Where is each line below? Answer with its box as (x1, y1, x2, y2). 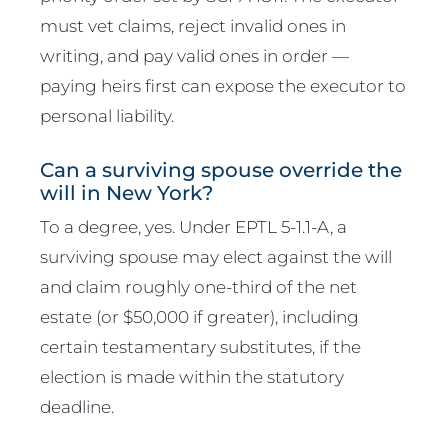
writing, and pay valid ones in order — (40, 44, 349, 66)
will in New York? (40, 180, 213, 205)
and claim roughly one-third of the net (40, 276, 357, 298)
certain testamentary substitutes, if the (40, 336, 361, 358)
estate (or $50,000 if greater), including (40, 306, 359, 328)
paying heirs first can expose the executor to (40, 74, 406, 96)
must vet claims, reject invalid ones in (40, 14, 346, 36)
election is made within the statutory (40, 366, 344, 388)
